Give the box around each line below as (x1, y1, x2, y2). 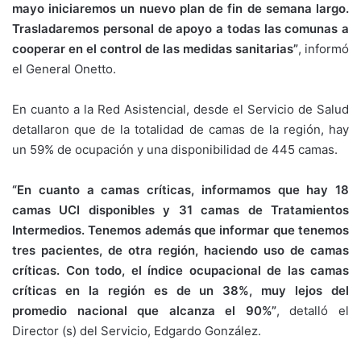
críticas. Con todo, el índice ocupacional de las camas (12, 263, 349, 279)
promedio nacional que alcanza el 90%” (12, 303, 276, 319)
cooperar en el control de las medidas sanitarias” (12, 41, 298, 57)
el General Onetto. (12, 61, 116, 77)
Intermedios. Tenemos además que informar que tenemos (12, 222, 349, 239)
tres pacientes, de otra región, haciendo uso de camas (12, 243, 349, 259)
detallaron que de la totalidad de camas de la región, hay (12, 122, 349, 138)
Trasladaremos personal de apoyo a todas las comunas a (12, 21, 349, 37)
